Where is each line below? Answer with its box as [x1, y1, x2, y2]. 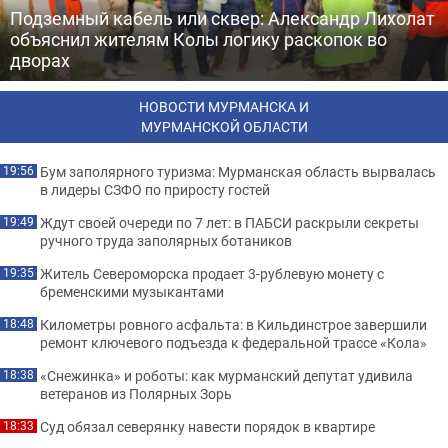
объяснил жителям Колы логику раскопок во [10, 27, 387, 51]
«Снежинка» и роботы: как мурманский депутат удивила [40, 366, 413, 385]
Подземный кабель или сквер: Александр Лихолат [10, 6, 435, 30]
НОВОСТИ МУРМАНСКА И [139, 97, 309, 116]
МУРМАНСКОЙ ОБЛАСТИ [140, 117, 308, 136]
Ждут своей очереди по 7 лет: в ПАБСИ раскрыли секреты [40, 213, 419, 232]
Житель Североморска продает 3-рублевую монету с [40, 264, 384, 283]
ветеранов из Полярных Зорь [40, 384, 232, 403]
